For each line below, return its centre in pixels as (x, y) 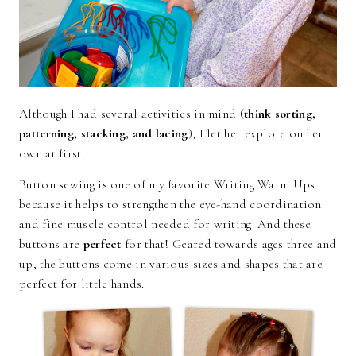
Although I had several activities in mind (130, 114)
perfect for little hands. (82, 284)
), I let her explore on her (255, 134)
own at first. (52, 154)
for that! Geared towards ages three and (229, 244)
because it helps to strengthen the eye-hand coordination (170, 205)
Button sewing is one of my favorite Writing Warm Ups (167, 185)
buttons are (51, 244)
